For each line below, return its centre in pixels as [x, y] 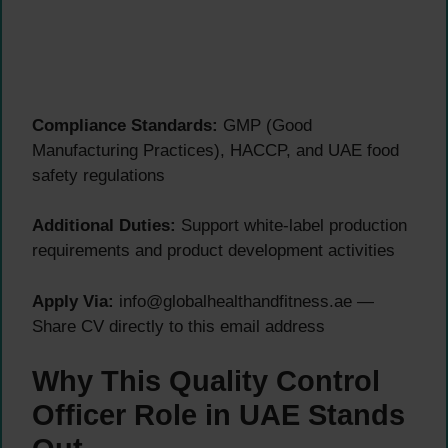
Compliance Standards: [125, 125]
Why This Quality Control [206, 381]
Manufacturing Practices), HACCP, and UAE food [215, 150]
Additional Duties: [104, 226]
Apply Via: [73, 301]
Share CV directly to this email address [178, 326]
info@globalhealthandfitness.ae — [244, 301]
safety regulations [98, 175]
